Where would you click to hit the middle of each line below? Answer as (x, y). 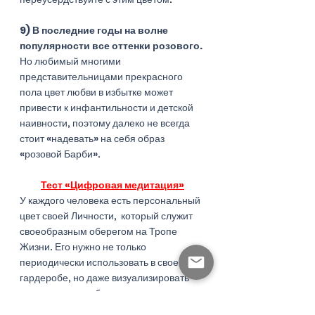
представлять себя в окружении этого (106, 293)
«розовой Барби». (60, 154)
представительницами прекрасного (102, 76)
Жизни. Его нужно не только (84, 246)
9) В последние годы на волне (95, 30)
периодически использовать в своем (104, 262)
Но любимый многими (71, 61)
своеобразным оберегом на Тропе (99, 231)
